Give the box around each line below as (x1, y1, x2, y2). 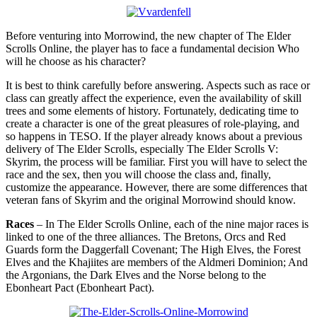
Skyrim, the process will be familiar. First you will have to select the (6, 155, 307, 168)
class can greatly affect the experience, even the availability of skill (6, 91, 301, 104)
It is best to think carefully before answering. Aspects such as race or (6, 79, 310, 91)
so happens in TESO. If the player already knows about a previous (6, 129, 302, 142)
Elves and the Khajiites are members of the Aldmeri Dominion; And (6, 255, 308, 268)
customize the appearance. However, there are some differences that (6, 180, 307, 193)
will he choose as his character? (6, 54, 146, 67)
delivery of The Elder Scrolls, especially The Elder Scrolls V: (6, 142, 278, 155)
